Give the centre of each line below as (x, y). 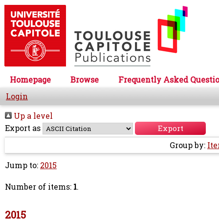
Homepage (30, 80)
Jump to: (22, 165)
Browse (85, 80)
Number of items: (39, 187)
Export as (23, 128)
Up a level (32, 116)
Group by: (188, 145)
